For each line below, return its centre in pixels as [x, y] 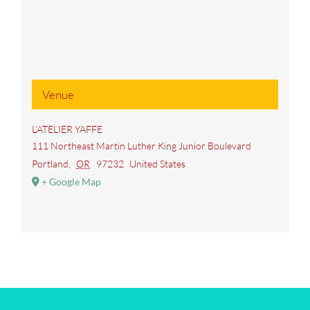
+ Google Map [71, 181]
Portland [50, 163]
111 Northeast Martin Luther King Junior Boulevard [141, 145]
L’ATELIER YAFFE [67, 129]
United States [158, 163]
